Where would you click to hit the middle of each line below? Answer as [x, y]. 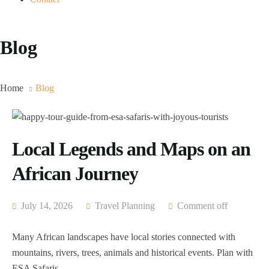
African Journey [75, 174]
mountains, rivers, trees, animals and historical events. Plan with [132, 253]
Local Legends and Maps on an [131, 149]
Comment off [202, 206]
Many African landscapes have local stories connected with [124, 237]
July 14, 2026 [46, 206]
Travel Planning [125, 206]
